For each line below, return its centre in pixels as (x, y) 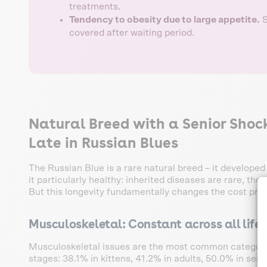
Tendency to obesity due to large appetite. (164, 19)
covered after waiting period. (132, 32)
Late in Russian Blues (103, 142)
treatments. (95, 6)
